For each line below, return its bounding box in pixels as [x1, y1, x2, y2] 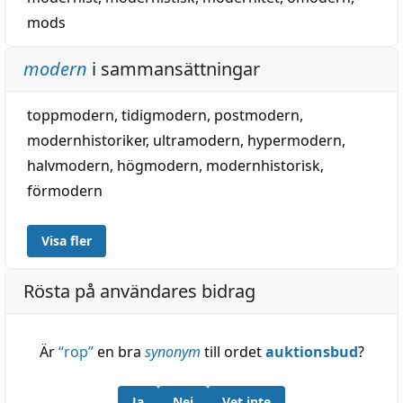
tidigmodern [121, 105, 207, 125]
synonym [144, 342, 201, 362]
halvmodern [27, 156, 110, 175]
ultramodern [153, 130, 240, 150]
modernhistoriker [27, 130, 146, 150]
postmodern [214, 105, 300, 125]
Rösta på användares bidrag [23, 279, 255, 303]
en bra [93, 342, 145, 362]
